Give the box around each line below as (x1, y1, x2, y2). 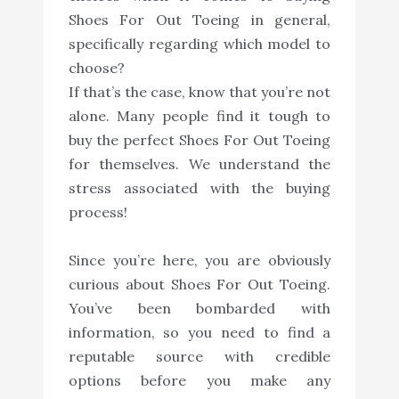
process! (68, 202, 127, 221)
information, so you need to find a (68, 322, 331, 341)
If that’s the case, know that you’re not (68, 82, 331, 101)
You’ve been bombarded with (68, 298, 331, 317)
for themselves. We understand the (68, 154, 331, 173)
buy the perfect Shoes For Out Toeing (68, 130, 331, 149)
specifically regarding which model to (68, 34, 331, 53)
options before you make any (68, 370, 331, 389)
